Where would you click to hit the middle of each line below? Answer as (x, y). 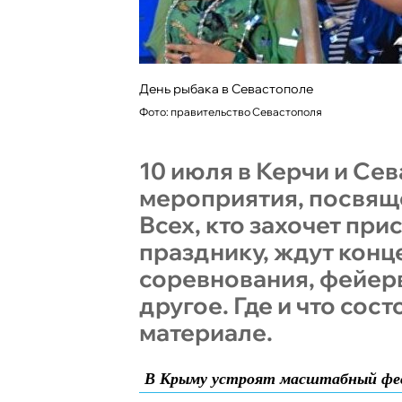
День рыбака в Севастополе (226, 89)
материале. (206, 332)
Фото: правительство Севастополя (231, 112)
